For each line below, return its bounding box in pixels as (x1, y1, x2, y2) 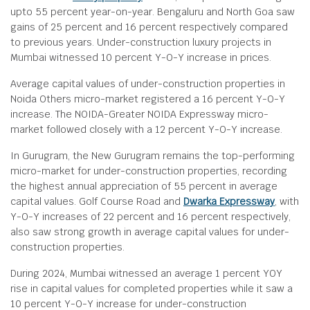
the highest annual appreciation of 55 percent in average (10, 180, 277, 192)
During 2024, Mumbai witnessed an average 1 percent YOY (10, 267, 282, 280)
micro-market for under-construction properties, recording (10, 165, 287, 177)
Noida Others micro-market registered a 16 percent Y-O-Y (10, 93, 285, 105)
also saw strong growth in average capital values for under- (10, 226, 289, 238)
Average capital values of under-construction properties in (10, 77, 285, 90)
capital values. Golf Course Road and (10, 195, 183, 208)
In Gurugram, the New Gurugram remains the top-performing (10, 149, 295, 162)
